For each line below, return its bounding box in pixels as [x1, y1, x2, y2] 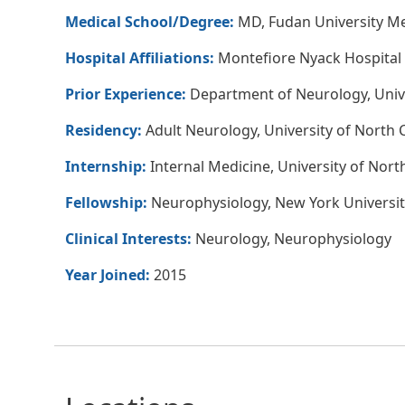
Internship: [65, 155, 150, 176]
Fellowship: [65, 192, 151, 212]
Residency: [65, 119, 146, 140]
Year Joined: [65, 264, 154, 285]
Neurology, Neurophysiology [195, 228, 391, 249]
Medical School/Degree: [65, 11, 238, 32]
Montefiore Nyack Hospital [218, 47, 401, 68]
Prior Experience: [65, 83, 190, 104]
